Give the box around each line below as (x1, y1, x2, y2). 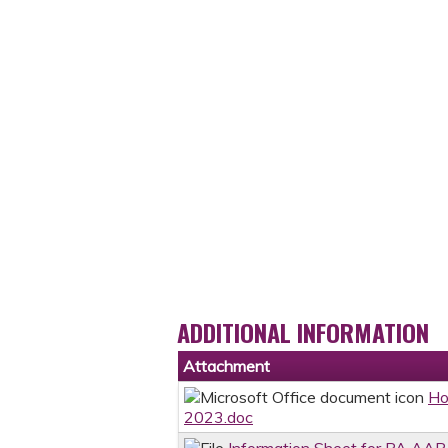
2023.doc (184, 407, 253, 428)
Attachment (183, 356, 270, 377)
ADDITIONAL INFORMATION (177, 314, 429, 351)
